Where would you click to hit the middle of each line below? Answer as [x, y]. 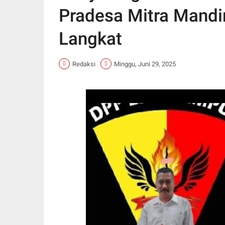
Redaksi [84, 64]
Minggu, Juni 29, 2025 [145, 64]
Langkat [90, 39]
